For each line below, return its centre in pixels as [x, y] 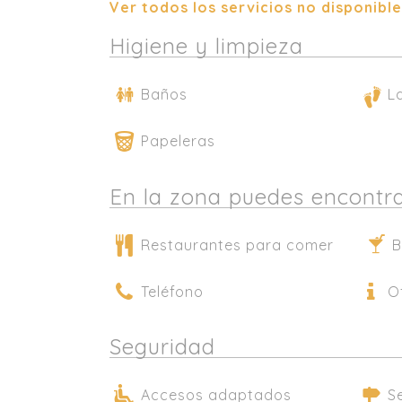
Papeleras [178, 140]
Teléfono [172, 291]
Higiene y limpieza [206, 45]
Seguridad [162, 347]
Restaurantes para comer [237, 245]
